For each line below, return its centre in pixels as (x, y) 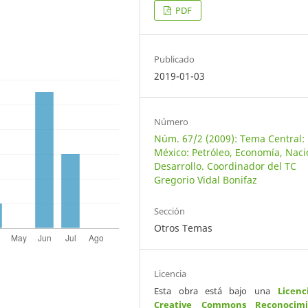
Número (172, 122)
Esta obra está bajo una (216, 291)
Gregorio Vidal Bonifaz (206, 180)
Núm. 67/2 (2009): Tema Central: (230, 139)
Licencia (170, 274)
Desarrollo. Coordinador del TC (225, 166)
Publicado (175, 59)
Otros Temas (184, 228)
